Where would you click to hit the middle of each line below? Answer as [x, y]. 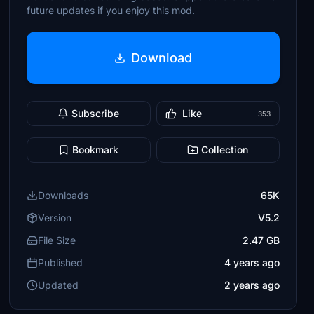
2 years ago [252, 285]
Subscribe [96, 113]
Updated [59, 285]
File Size [57, 240]
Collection [225, 150]
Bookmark [96, 150]
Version [55, 218]
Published [61, 262]
